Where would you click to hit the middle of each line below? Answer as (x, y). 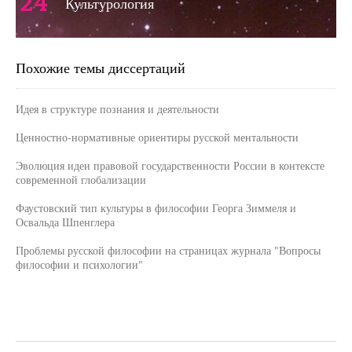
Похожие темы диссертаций (101, 68)
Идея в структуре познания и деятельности (117, 109)
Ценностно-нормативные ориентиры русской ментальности (157, 137)
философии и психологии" (79, 264)
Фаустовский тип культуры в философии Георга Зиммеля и (156, 208)
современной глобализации (81, 180)
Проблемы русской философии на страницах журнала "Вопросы (168, 250)
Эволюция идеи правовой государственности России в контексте (170, 165)
